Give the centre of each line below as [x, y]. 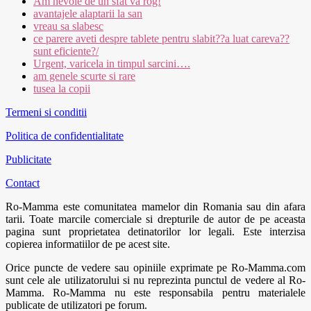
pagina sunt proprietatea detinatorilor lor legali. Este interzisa [155, 232]
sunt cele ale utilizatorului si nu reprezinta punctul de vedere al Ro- [155, 280]
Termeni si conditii [46, 112]
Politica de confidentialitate [65, 136]
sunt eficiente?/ [66, 51]
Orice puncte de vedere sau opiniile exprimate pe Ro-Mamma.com [155, 268]
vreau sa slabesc [68, 26]
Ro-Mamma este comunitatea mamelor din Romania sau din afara [155, 207]
